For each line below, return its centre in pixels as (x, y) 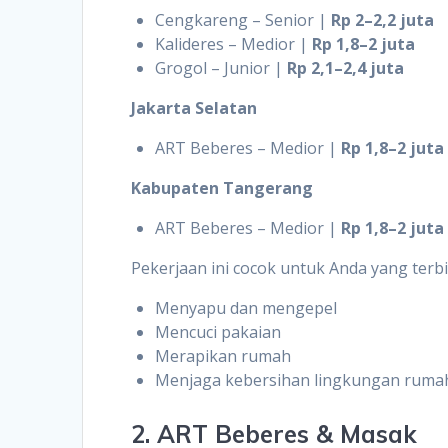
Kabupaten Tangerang (222, 187)
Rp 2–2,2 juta (383, 19)
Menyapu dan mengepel (246, 307)
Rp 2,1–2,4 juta (346, 67)
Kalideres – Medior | (234, 43)
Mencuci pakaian (218, 331)
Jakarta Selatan (194, 107)
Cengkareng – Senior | (243, 19)
